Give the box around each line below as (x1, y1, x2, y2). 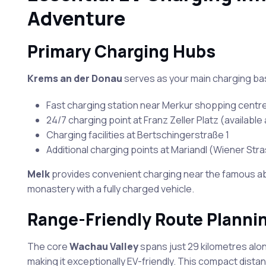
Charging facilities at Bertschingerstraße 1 (46, 128, 229, 141)
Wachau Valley (69, 240, 138, 253)
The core (27, 240, 69, 253)
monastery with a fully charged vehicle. (27, 182, 194, 195)
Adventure (27, 5, 125, 31)
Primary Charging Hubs (27, 40, 216, 62)
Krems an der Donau (27, 72, 122, 85)
